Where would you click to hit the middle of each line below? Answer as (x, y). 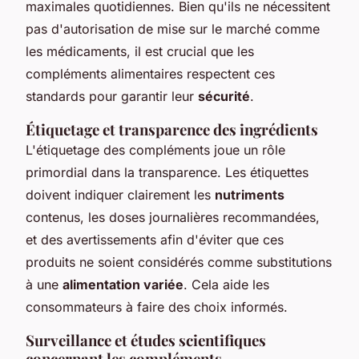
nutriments (250, 194)
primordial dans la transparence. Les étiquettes (167, 172)
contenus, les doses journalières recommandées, (173, 217)
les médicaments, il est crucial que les (140, 51)
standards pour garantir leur (112, 96)
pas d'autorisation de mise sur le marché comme (173, 28)
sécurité (224, 96)
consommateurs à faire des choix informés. (157, 307)
